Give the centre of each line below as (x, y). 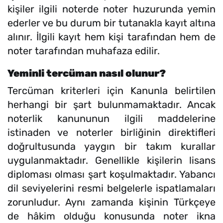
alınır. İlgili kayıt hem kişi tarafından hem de (111, 37)
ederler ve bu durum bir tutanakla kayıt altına (111, 23)
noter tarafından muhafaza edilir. (84, 51)
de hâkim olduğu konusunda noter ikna (111, 216)
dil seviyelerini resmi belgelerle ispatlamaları (111, 188)
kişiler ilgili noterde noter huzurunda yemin (111, 9)
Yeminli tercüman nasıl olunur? (87, 73)
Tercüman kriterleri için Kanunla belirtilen (111, 90)
